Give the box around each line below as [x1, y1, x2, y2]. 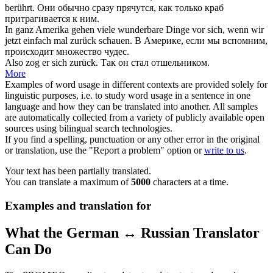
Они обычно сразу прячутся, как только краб [37, 2, 224, 13]
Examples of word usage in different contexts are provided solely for [5, 79, 268, 90]
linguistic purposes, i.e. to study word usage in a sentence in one [5, 90, 250, 101]
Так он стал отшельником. [101, 57, 210, 68]
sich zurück [52, 57, 96, 68]
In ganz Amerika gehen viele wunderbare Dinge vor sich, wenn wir [5, 24, 264, 35]
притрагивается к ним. [5, 13, 99, 24]
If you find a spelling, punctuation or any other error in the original [5, 134, 260, 145]
